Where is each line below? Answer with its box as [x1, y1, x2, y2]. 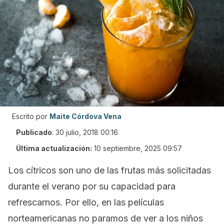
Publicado [16, 128, 52, 136]
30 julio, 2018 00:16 [55, 128, 118, 136]
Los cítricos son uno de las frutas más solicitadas [8, 165, 211, 175]
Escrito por [12, 112, 47, 120]
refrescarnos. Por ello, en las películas [8, 197, 164, 207]
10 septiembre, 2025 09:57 [94, 144, 182, 152]
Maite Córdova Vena [49, 112, 121, 120]
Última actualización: [16, 144, 92, 152]
